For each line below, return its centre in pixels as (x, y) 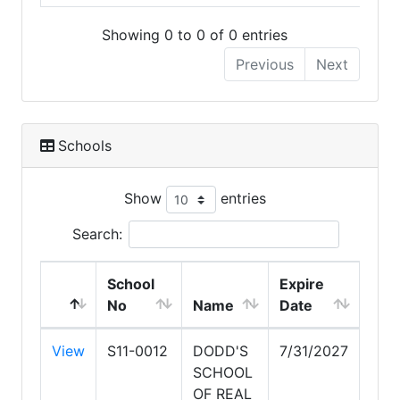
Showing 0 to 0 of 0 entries (195, 35)
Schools (85, 146)
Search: (97, 234)
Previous (265, 65)
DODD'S (221, 351)
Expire (302, 284)
